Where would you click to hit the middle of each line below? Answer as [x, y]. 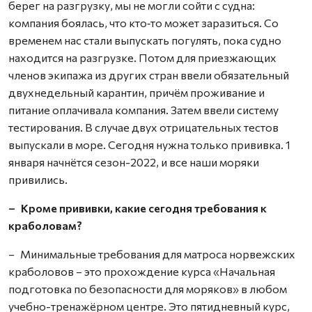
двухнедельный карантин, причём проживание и [136, 92]
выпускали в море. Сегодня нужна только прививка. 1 [149, 145]
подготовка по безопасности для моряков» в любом [148, 289]
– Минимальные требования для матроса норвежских [152, 254]
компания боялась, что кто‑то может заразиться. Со [143, 23]
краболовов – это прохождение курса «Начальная [142, 271]
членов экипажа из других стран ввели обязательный [149, 75]
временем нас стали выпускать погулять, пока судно [145, 40]
